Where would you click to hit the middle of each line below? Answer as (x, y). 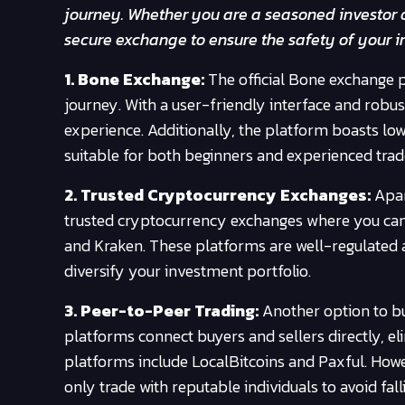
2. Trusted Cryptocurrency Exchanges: (217, 194)
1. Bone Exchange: (134, 79)
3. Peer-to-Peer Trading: (161, 310)
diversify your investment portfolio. (188, 270)
